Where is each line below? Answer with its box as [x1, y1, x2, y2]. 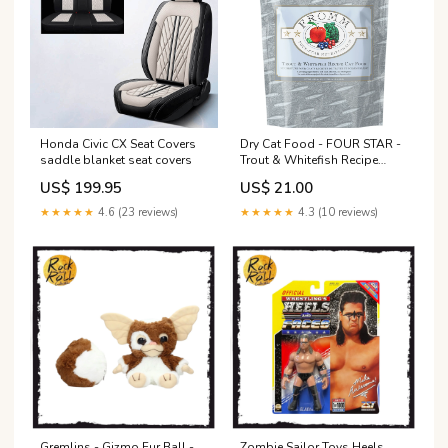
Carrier [240, 168, 276, 185]
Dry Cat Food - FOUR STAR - [240, 136, 401, 153]
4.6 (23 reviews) [95, 205, 178, 221]
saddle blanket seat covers [40, 152, 192, 169]
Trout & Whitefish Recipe [240, 152, 378, 169]
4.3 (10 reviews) [295, 205, 378, 221]
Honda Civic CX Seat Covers [40, 136, 196, 153]
